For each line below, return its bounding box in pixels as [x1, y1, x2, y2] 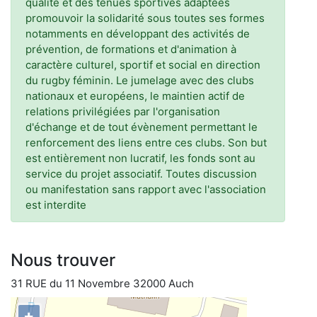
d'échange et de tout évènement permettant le [25, 120, 258, 134]
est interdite [25, 198, 86, 212]
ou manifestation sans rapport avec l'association [25, 183, 266, 196]
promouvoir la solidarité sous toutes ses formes [25, 11, 265, 25]
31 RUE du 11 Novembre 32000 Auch [11, 277, 194, 290]
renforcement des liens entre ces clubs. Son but [25, 136, 267, 149]
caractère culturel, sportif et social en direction [25, 58, 260, 71]
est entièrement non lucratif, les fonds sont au [25, 151, 255, 165]
